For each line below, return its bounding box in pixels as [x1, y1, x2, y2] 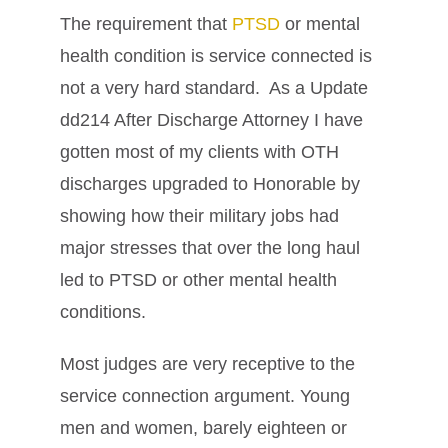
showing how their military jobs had [60, 206, 339, 227]
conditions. [60, 302, 146, 323]
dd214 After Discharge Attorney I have [60, 110, 363, 131]
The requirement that [60, 14, 232, 35]
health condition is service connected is [60, 46, 372, 67]
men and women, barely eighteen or [60, 418, 347, 439]
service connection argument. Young [60, 386, 350, 407]
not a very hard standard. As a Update [60, 78, 368, 99]
